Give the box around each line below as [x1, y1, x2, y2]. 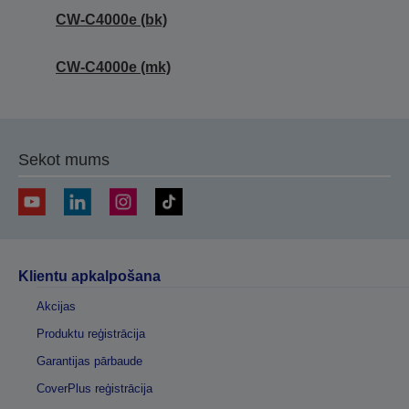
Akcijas [37, 299, 76, 313]
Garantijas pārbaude [37, 353, 142, 368]
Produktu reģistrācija [37, 326, 145, 341]
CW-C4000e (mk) [56, 58, 171, 75]
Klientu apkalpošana [18, 267, 161, 284]
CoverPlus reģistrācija [37, 381, 152, 395]
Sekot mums [18, 150, 110, 169]
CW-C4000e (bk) [56, 11, 167, 27]
